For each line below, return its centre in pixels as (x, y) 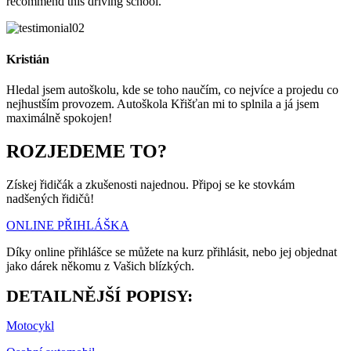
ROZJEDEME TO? (87, 151)
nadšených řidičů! (50, 198)
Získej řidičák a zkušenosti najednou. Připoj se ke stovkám (150, 184)
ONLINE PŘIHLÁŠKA (68, 225)
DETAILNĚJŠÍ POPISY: (100, 295)
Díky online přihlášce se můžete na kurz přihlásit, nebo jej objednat (172, 251)
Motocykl (30, 325)
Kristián (28, 59)
